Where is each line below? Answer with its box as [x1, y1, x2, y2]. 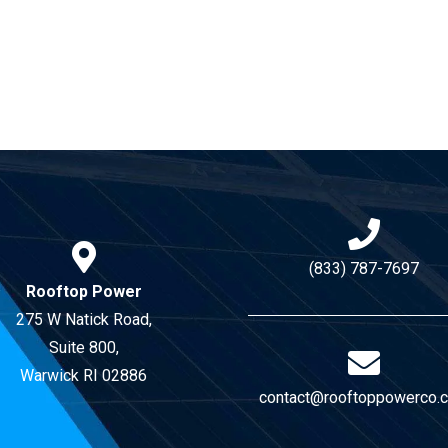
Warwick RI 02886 [20, 365, 148, 385]
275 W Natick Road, [15, 309, 152, 329]
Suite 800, [48, 337, 119, 357]
